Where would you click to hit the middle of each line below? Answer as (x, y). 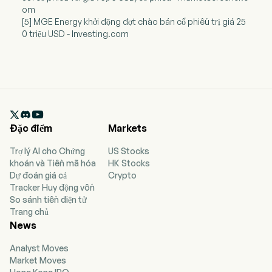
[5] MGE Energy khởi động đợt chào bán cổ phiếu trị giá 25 (134, 22)
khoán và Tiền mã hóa (53, 163)
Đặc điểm (31, 128)
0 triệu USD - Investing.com (75, 34)
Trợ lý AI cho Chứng (47, 151)
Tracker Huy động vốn (52, 188)
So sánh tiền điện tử (48, 200)
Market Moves (38, 260)
